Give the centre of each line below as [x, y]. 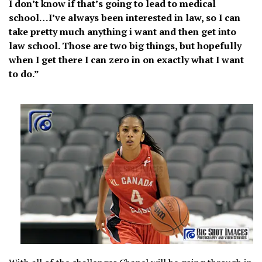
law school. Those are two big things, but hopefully [125, 46]
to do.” [24, 74]
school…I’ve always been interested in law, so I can [125, 18]
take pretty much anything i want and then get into [123, 32]
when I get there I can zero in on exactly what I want [126, 60]
